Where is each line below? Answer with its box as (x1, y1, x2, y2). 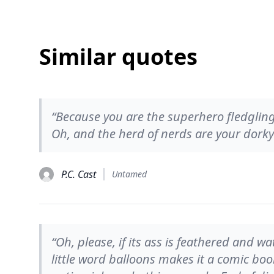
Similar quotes (39, 42, 198, 72)
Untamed (112, 168, 147, 180)
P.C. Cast (61, 168, 96, 181)
